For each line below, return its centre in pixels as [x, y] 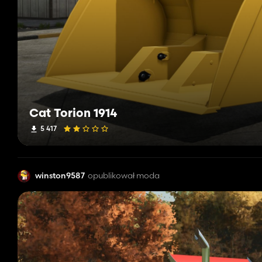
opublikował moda [124, 176]
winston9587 [60, 176]
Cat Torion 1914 [73, 114]
